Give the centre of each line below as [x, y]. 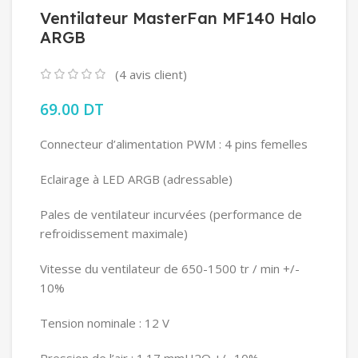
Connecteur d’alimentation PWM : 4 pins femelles [174, 144]
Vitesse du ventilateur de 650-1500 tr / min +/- [170, 269]
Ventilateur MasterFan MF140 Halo [178, 18]
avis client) [157, 75]
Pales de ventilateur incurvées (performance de [171, 215]
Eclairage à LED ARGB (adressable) [136, 179]
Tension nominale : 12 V [105, 323]
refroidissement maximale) [114, 234]
